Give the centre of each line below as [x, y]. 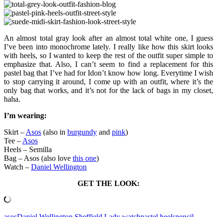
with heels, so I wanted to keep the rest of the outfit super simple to [108, 55]
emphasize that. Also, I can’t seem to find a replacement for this [108, 64]
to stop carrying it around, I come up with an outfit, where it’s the [108, 81]
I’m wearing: [25, 115]
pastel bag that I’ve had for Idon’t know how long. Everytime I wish [108, 73]
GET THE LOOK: [108, 183]
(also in [54, 132]
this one [85, 158]
